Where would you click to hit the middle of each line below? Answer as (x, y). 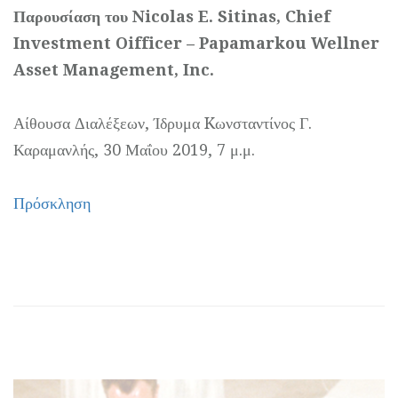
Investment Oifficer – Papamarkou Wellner (196, 44)
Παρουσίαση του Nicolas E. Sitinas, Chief (172, 17)
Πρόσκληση (52, 203)
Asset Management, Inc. (114, 70)
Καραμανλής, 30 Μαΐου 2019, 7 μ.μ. (134, 150)
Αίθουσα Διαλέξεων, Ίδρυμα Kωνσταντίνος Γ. (163, 123)
